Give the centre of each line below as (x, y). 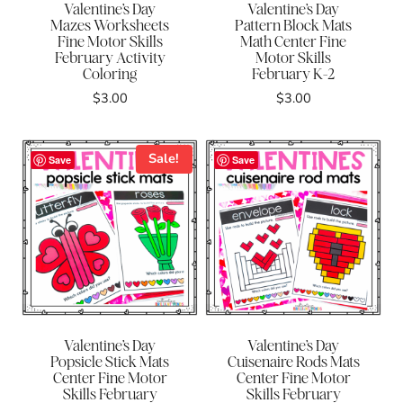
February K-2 (293, 73)
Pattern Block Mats (293, 25)
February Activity (110, 57)
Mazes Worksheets (110, 25)
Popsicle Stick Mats (110, 362)
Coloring (110, 73)
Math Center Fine (293, 41)
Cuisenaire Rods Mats (293, 362)
